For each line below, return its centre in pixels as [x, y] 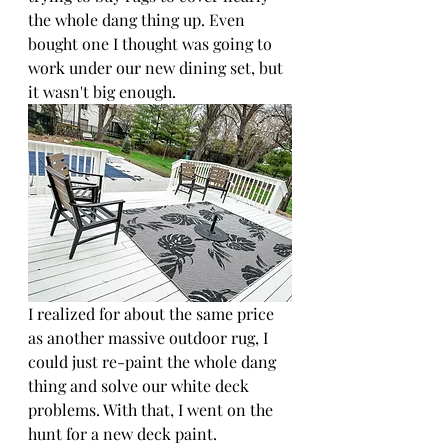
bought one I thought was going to [152, 43]
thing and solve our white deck [140, 385]
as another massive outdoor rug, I [150, 337]
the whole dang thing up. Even [138, 19]
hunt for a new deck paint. [122, 433]
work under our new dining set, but [157, 67]
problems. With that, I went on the [152, 409]
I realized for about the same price [153, 313]
